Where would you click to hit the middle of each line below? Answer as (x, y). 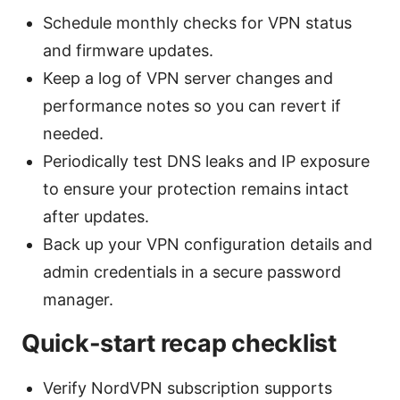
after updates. (96, 217)
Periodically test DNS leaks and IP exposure (206, 162)
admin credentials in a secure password (192, 272)
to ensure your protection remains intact (196, 189)
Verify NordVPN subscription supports (187, 388)
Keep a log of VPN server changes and (188, 79)
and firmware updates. (128, 51)
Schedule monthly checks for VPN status (197, 23)
